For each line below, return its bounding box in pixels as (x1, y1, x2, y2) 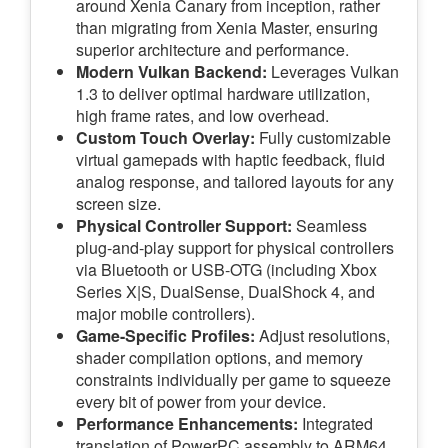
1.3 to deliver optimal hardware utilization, (76, 81, 370, 105)
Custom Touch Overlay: (76, 125, 255, 149)
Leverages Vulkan (267, 59, 399, 83)
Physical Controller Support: (76, 213, 292, 237)
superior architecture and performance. (76, 37, 349, 61)
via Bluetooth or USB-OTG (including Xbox (76, 257, 377, 281)
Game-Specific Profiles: (76, 323, 255, 347)
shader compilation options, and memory (76, 345, 363, 369)
